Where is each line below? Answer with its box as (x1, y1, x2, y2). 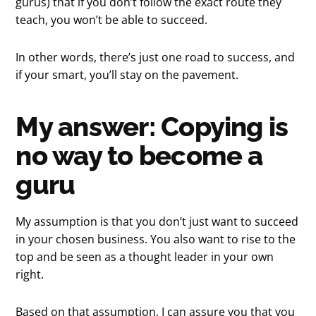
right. (16, 266, 44, 282)
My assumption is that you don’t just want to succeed (16, 213, 299, 229)
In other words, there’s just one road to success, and (16, 49, 296, 65)
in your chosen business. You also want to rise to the (16, 231, 296, 247)
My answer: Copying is (16, 110, 288, 142)
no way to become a (16, 139, 263, 171)
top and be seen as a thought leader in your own (16, 248, 274, 265)
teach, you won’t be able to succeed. (16, 11, 208, 28)
